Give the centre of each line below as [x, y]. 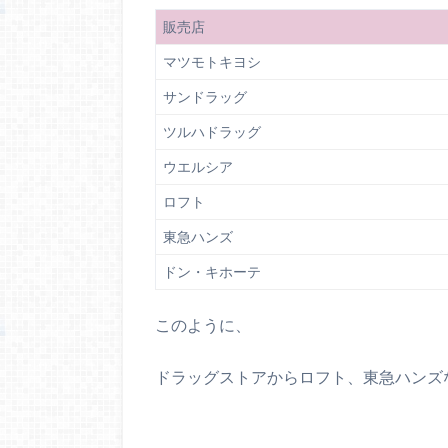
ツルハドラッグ [212, 132]
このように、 [203, 324]
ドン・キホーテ [212, 272]
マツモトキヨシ [212, 62]
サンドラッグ [205, 97]
